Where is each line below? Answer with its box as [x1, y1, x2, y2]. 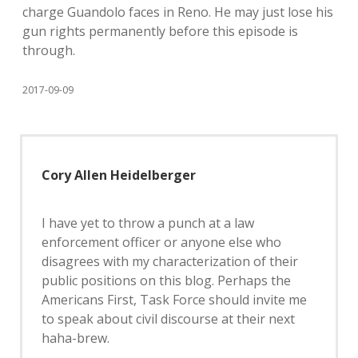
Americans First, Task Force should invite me [42, 291, 307, 309]
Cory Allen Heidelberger [42, 166, 196, 185]
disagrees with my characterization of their [42, 253, 298, 271]
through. [22, 42, 75, 60]
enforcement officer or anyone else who [42, 233, 281, 252]
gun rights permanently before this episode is [22, 22, 298, 41]
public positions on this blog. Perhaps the [42, 272, 291, 290]
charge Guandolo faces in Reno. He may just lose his [22, 3, 333, 22]
